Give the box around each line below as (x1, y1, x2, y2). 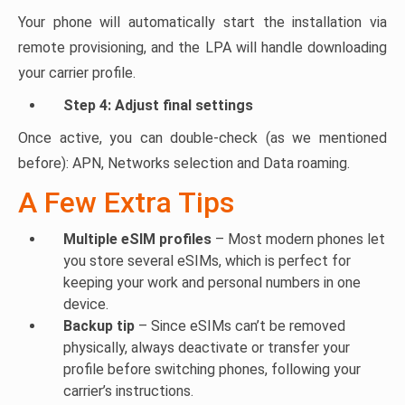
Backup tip (63, 317, 138, 334)
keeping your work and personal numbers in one (63, 274, 361, 291)
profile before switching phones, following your (63, 361, 361, 378)
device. (63, 296, 108, 313)
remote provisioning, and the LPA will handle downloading (18, 39, 387, 56)
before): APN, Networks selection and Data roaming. (18, 155, 350, 172)
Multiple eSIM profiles (63, 231, 215, 248)
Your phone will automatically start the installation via (18, 14, 387, 31)
